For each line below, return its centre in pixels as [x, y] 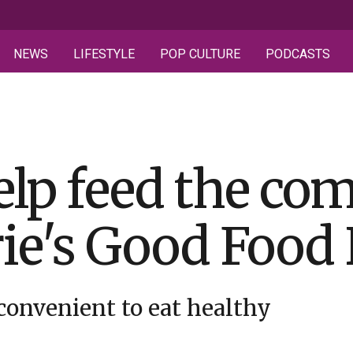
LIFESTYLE [104, 54]
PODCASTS [298, 54]
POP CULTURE [200, 54]
